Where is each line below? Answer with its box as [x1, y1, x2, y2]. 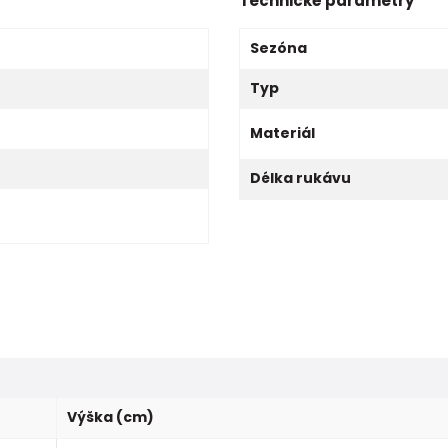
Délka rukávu [250, 167, 351, 188]
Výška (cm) [67, 406, 154, 427]
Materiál [250, 122, 315, 143]
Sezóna [250, 37, 307, 58]
